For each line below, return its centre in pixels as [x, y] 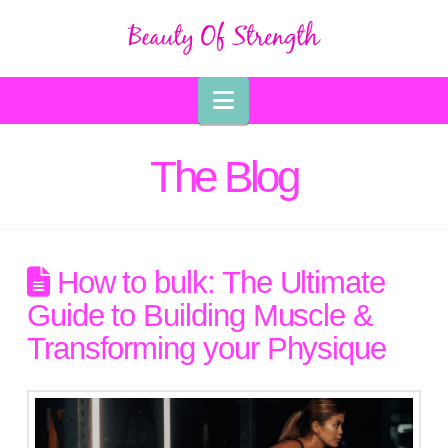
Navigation [289, 98]
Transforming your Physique [206, 347]
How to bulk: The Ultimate [216, 281]
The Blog [224, 176]
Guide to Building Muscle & [200, 314]
